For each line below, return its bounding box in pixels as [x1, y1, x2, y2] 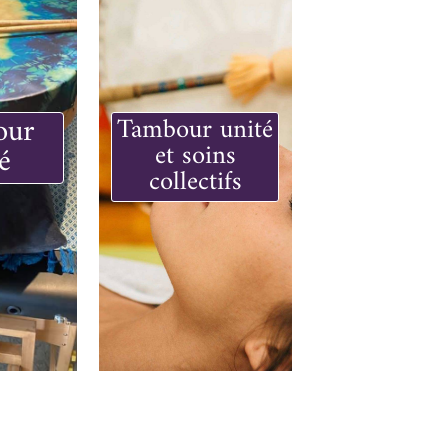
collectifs [148, 158, 242, 206]
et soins [154, 132, 236, 180]
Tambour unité [117, 106, 274, 154]
